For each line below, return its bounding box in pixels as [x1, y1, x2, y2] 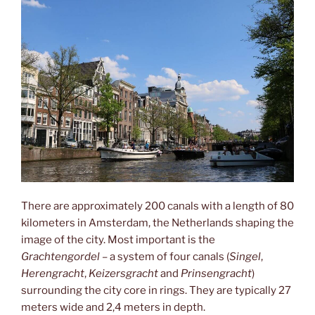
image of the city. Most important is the [21, 233, 215, 246]
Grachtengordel [21, 250, 100, 263]
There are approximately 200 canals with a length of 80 [21, 199, 294, 212]
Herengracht [21, 266, 84, 280]
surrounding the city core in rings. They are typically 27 [21, 283, 291, 297]
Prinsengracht [181, 266, 252, 280]
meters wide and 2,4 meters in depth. [21, 300, 205, 314]
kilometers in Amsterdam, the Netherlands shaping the [21, 216, 294, 229]
